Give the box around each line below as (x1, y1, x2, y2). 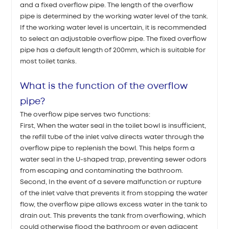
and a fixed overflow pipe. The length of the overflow (20, 3, 194, 9)
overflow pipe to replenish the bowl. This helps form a (20, 146, 195, 152)
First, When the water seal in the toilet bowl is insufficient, (20, 123, 207, 129)
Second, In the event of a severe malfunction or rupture (20, 179, 202, 186)
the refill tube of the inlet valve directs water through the (20, 134, 204, 141)
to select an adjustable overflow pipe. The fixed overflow (20, 36, 207, 42)
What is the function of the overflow (20, 82, 188, 91)
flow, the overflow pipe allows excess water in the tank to (20, 202, 208, 208)
